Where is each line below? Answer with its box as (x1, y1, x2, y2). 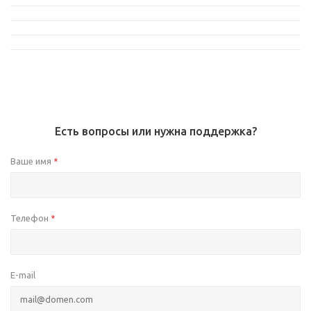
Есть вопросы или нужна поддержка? (54, 125, 257, 138)
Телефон (10, 213, 51, 224)
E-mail (10, 270, 35, 280)
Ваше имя (10, 156, 53, 167)
